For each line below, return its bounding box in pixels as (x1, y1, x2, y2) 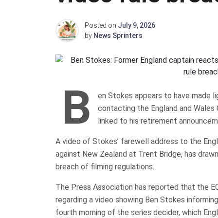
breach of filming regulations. (55, 162, 154, 171)
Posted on (85, 21, 118, 29)
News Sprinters (93, 31, 143, 39)
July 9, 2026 (118, 21, 155, 29)
